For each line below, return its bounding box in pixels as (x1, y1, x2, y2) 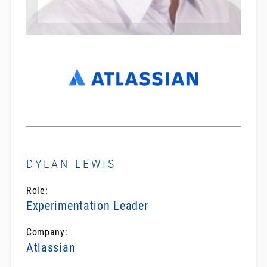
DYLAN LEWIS (26, 157, 116, 172)
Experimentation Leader (26, 198, 148, 213)
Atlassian (26, 240, 76, 255)
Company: (26, 226, 68, 238)
